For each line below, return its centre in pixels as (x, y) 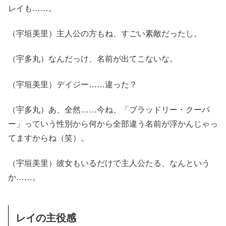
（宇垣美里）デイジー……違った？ (73, 84)
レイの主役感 (46, 218)
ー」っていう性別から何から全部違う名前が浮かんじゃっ (113, 124)
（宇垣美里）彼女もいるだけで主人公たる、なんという (109, 163)
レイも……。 (32, 8)
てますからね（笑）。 (48, 138)
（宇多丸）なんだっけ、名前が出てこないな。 (93, 59)
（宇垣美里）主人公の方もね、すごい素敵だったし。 (105, 33)
